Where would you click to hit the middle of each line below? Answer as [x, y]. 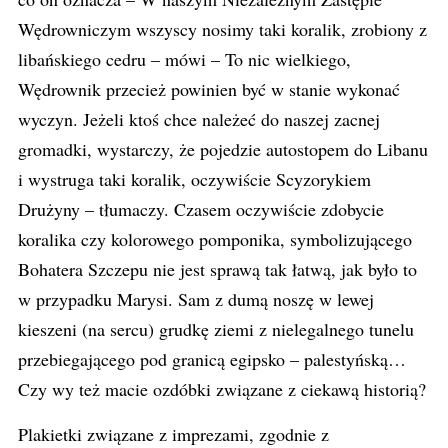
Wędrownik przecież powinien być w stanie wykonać [209, 89]
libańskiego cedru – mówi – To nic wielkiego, [184, 59]
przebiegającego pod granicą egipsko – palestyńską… [212, 359]
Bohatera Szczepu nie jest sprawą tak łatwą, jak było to [217, 269]
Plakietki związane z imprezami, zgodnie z [173, 434]
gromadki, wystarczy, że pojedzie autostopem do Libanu [223, 149]
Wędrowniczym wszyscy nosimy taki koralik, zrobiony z [222, 29]
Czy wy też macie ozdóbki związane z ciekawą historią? [222, 389]
